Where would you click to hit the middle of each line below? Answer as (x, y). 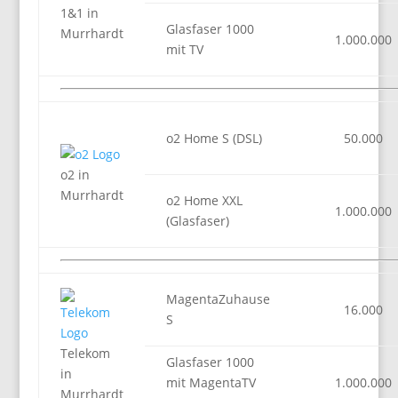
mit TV (184, 49)
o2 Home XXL (204, 200)
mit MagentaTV (211, 382)
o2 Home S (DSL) (214, 138)
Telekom (85, 353)
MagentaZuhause (218, 299)
